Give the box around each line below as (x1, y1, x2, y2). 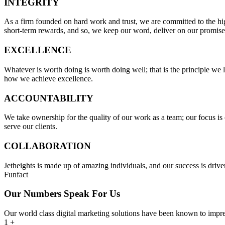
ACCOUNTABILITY (4, 92, 93, 103)
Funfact (4, 170, 28, 179)
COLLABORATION (4, 140, 91, 151)
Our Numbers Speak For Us (4, 188, 120, 199)
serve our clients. (4, 122, 57, 131)
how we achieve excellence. (4, 74, 93, 83)
